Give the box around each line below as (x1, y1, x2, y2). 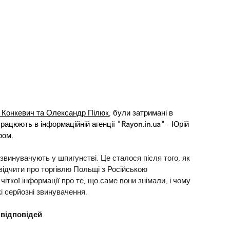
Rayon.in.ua (121, 119, 161, 129)
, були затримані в (109, 108, 175, 118)
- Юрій (165, 119, 191, 129)
